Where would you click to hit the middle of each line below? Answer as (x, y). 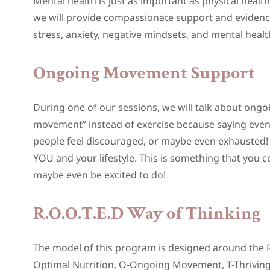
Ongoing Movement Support (144, 73)
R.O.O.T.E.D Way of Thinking (146, 214)
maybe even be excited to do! (99, 175)
